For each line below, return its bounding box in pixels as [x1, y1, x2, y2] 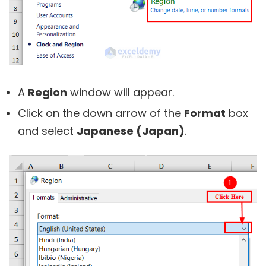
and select [18, 123, 77, 138]
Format [184, 105, 226, 121]
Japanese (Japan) [77, 123, 185, 138]
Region [28, 84, 67, 100]
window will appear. [67, 84, 174, 100]
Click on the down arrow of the [18, 105, 184, 121]
